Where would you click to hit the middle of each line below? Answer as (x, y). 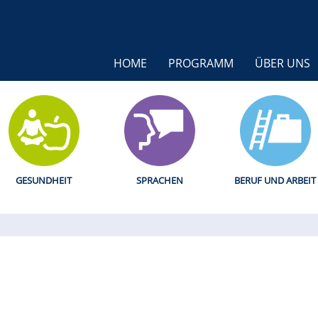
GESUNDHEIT (44, 180)
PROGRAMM (201, 63)
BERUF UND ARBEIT (275, 180)
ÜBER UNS (283, 63)
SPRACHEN (159, 180)
